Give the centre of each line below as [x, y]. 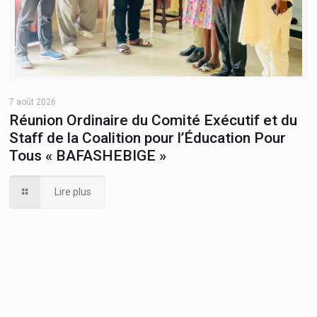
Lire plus [73, 191]
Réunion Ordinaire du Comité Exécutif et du [154, 120]
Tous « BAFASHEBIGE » [88, 155]
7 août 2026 [33, 102]
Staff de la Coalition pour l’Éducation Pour [148, 138]
